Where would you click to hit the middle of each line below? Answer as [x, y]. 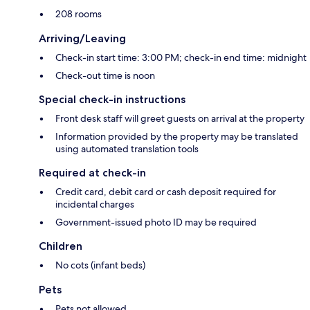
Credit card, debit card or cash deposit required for [166, 191]
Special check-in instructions [112, 99]
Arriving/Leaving [82, 38]
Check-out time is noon [105, 75]
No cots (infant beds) [100, 265]
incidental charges [95, 204]
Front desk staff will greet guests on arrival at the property [180, 118]
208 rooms [79, 13]
